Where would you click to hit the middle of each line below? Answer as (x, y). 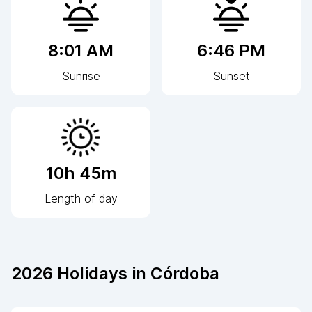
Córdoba (185, 273)
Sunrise (81, 76)
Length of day (81, 198)
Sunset (231, 76)
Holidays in (102, 273)
